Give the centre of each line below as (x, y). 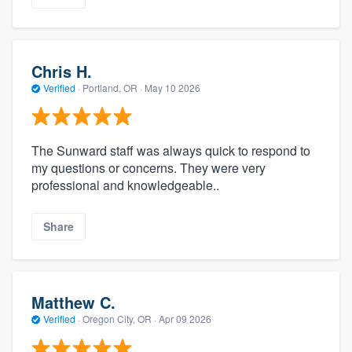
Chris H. (62, 71)
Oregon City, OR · (119, 319)
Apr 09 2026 (185, 319)
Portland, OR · (112, 87)
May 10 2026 (172, 87)
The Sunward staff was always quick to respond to (171, 151)
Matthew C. (73, 302)
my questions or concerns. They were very (148, 168)
